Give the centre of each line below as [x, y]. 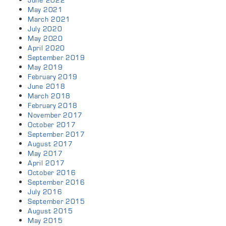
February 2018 [53, 106]
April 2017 [46, 163]
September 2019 [56, 58]
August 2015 [50, 211]
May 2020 [45, 39]
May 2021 [45, 10]
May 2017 [45, 154]
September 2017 [56, 134]
